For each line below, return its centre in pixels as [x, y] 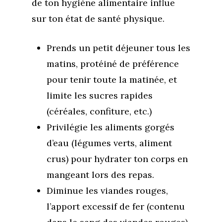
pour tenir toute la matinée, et [112, 80]
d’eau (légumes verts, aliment [109, 143]
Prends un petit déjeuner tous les [118, 48]
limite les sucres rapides [100, 95]
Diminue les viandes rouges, [107, 191]
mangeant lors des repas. [100, 175]
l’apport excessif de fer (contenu [116, 206]
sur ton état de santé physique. [98, 19]
